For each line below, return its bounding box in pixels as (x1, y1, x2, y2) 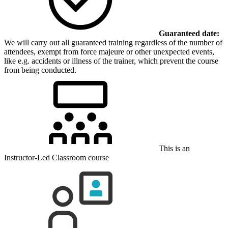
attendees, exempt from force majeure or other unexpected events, (4, 47, 214, 56)
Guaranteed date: (159, 29, 219, 38)
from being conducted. (4, 66, 76, 75)
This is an (157, 144, 190, 153)
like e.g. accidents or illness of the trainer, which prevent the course (4, 56, 218, 66)
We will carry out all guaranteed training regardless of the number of (4, 38, 222, 47)
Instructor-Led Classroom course (4, 153, 109, 162)
